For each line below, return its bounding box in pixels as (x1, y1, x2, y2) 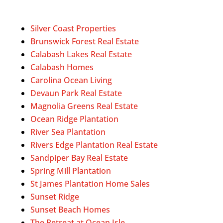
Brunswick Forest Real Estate (30, 36, 139, 47)
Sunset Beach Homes (30, 204, 110, 215)
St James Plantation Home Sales (30, 178, 150, 189)
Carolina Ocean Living (30, 75, 112, 86)
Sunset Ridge (30, 191, 79, 202)
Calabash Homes (30, 62, 94, 73)
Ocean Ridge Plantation (30, 113, 118, 124)
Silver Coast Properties (30, 23, 116, 34)
